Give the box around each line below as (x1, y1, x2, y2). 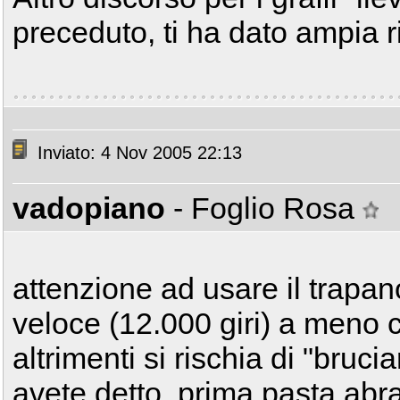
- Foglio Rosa (173, 191, 362, 225)
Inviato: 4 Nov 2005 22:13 (32, 143, 242, 163)
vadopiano (12, 191, 165, 225)
